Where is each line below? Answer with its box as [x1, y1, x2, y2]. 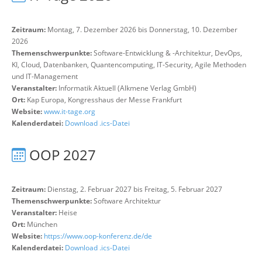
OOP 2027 [29, 145, 96, 164]
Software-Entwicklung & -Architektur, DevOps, [94, 48, 242, 58]
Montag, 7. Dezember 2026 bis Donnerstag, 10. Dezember [46, 25, 237, 35]
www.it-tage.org [44, 106, 95, 116]
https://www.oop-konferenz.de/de [44, 231, 152, 241]
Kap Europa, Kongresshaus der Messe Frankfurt [27, 95, 182, 105]
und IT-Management [12, 71, 78, 81]
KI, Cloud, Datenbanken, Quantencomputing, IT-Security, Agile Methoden [12, 60, 246, 70]
